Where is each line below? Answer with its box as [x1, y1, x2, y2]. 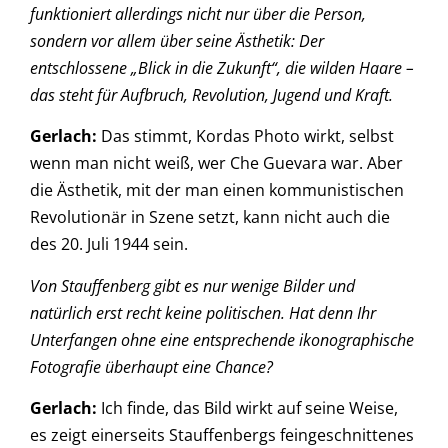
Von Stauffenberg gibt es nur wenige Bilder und [30, 274, 355, 297]
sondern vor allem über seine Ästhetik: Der [30, 29, 324, 52]
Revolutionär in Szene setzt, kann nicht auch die [30, 206, 390, 229]
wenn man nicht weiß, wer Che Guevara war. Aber [30, 152, 403, 175]
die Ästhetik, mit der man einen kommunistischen [30, 179, 404, 202]
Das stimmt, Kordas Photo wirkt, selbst [97, 125, 394, 148]
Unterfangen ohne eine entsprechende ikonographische [30, 328, 414, 351]
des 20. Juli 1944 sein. [30, 233, 188, 256]
